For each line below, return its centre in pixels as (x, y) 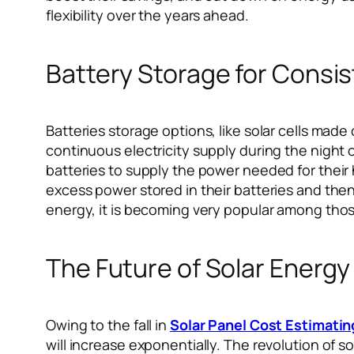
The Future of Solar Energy (198, 267)
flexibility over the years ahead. (147, 15)
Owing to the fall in (108, 325)
